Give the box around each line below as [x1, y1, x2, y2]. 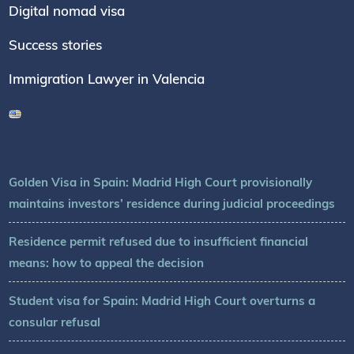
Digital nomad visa [9, 2, 126, 19]
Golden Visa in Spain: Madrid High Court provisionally [9, 174, 313, 190]
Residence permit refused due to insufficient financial [9, 233, 309, 249]
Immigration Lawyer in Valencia [9, 70, 205, 87]
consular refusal [9, 314, 101, 330]
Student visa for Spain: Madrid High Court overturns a [9, 292, 316, 308]
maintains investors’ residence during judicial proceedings [9, 195, 336, 211]
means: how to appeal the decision [9, 254, 205, 270]
